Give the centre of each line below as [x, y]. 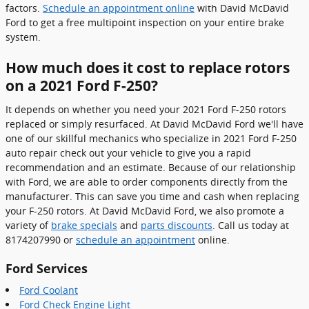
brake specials [84, 225]
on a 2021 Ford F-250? [82, 86]
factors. [24, 8]
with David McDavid [242, 8]
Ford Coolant [49, 290]
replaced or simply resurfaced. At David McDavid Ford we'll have [154, 123]
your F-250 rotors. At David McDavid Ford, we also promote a [145, 210]
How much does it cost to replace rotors [148, 68]
